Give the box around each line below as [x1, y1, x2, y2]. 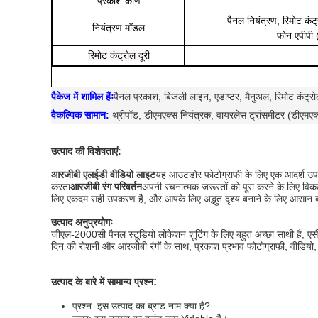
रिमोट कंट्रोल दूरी [87, 50, 150, 61]
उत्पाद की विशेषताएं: [51, 146, 121, 157]
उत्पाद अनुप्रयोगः [51, 216, 113, 228]
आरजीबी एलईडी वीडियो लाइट [51, 169, 155, 180]
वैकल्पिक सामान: [51, 109, 109, 121]
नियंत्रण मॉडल [92, 22, 145, 33]
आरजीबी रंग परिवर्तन [70, 181, 142, 192]
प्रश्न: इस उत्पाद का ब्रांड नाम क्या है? [72, 300, 210, 312]
